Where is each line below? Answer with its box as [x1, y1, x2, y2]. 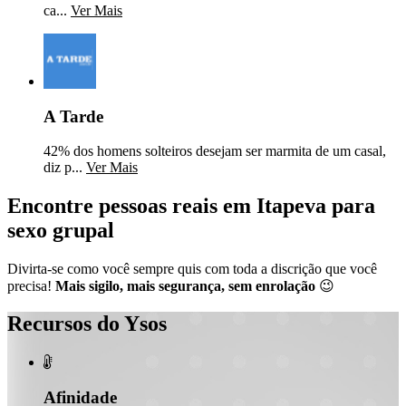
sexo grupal [7, 217, 114, 242]
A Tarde [43, 107, 103, 127]
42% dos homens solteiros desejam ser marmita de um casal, [43, 142, 386, 159]
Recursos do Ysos [7, 312, 167, 336]
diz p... [43, 159, 86, 175]
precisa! [7, 277, 55, 294]
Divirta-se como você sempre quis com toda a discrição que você [7, 260, 377, 276]
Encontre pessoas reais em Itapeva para [7, 193, 375, 217]
